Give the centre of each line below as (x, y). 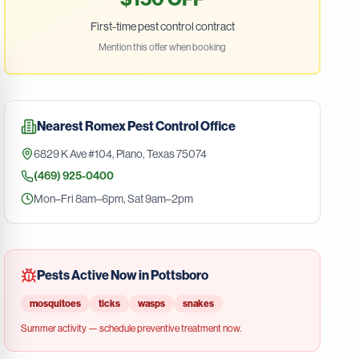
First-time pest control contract (162, 26)
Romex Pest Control (142, 126)
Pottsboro (180, 275)
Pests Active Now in (94, 275)
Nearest (61, 126)
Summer (39, 329)
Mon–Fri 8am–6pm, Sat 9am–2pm (114, 199)
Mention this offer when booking (163, 47)
